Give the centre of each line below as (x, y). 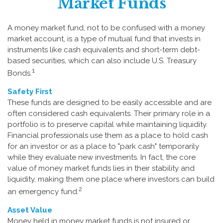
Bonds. (20, 73)
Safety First (30, 92)
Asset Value (30, 210)
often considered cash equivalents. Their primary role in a (109, 113)
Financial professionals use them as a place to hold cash (108, 135)
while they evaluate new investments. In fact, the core (102, 157)
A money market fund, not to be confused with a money (106, 28)
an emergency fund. (43, 192)
